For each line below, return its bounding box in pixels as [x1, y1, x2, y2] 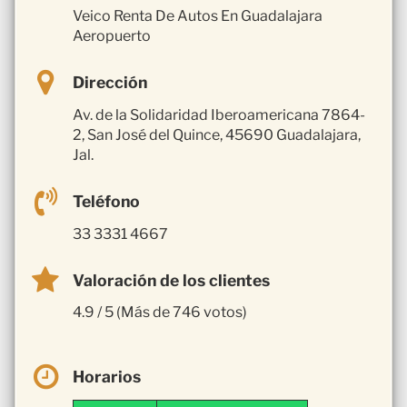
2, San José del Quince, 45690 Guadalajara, [73, 125, 361, 144]
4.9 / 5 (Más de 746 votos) [73, 303, 247, 322]
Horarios [73, 367, 141, 387]
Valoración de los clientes [73, 270, 270, 290]
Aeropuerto [73, 26, 151, 45]
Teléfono [73, 191, 140, 211]
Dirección [73, 72, 147, 92]
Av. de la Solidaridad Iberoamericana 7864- [73, 105, 365, 124]
